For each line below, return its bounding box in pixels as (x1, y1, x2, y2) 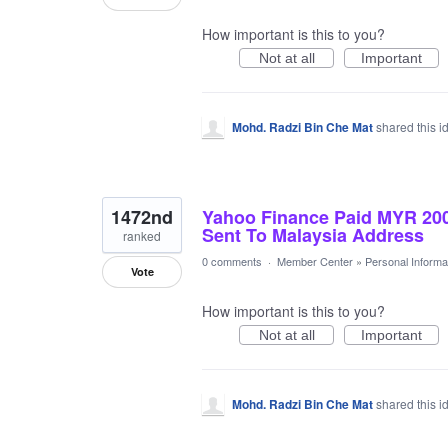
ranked (123, 227, 161, 244)
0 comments (202, 253, 262, 269)
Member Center (277, 253, 353, 269)
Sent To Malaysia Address (202, 222, 424, 248)
